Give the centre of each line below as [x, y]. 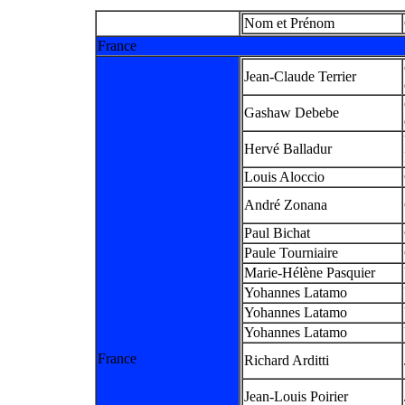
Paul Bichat [277, 232]
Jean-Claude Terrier [300, 76]
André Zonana [286, 204]
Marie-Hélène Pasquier [310, 272]
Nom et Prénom [289, 23]
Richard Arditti [287, 360]
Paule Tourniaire [291, 252]
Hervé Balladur [288, 148]
